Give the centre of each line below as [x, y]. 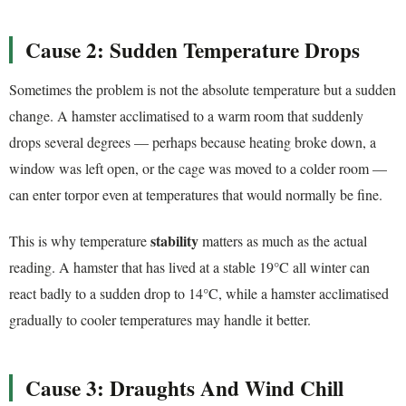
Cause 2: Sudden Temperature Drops [193, 49]
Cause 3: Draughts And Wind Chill [184, 388]
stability [174, 241]
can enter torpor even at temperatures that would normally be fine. [196, 194]
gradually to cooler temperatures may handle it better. [160, 320]
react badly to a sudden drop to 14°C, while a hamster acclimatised [199, 294]
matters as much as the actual [283, 241]
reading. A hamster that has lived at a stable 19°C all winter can [189, 267]
